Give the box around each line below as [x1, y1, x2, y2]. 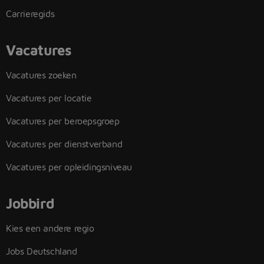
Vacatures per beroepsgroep [6, 115, 120, 126]
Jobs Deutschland [6, 246, 77, 256]
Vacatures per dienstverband [6, 138, 123, 149]
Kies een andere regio [6, 223, 94, 233]
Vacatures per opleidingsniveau [6, 161, 132, 172]
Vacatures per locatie [6, 93, 92, 103]
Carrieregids [6, 8, 55, 19]
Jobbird [6, 195, 55, 212]
